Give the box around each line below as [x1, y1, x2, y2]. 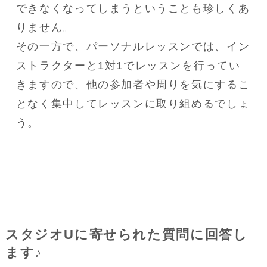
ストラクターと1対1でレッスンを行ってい [15, 59, 241, 72]
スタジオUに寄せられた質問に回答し [5, 227, 248, 242]
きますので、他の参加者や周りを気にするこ [15, 78, 250, 91]
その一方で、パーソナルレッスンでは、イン [15, 40, 250, 52]
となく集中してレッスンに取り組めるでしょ [15, 97, 250, 110]
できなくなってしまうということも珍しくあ [15, 2, 250, 14]
